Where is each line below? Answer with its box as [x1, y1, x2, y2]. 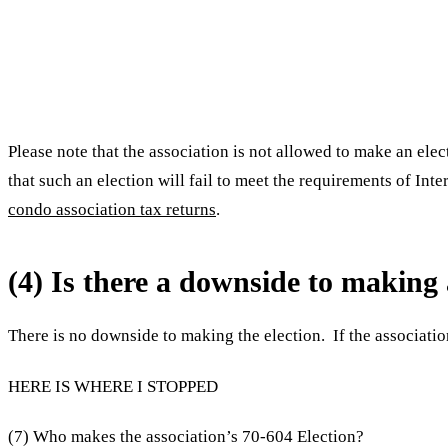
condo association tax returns [8, 200, 216, 220]
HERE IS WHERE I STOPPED [8, 376, 218, 396]
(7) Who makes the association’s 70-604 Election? [8, 426, 364, 446]
